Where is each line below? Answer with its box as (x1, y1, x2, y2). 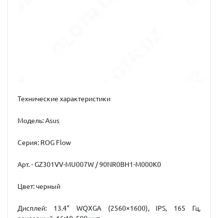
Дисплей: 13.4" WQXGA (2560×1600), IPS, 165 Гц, (18, 204, 200, 212)
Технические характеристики (18, 94, 110, 103)
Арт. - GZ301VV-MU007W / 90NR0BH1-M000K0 (18, 160, 161, 168)
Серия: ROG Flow (18, 138, 71, 146)
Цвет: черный (18, 182, 60, 190)
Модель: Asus (18, 116, 61, 125)
